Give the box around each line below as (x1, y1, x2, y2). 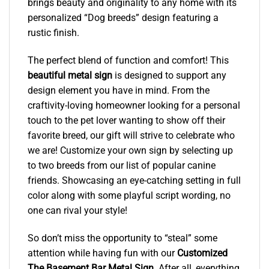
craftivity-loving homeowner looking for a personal (28, 100, 240, 112)
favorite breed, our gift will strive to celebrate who (28, 130, 235, 142)
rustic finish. (28, 27, 79, 39)
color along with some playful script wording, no (28, 190, 231, 202)
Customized (177, 247, 228, 259)
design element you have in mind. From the (28, 85, 210, 97)
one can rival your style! (28, 205, 127, 217)
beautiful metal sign (28, 70, 112, 82)
